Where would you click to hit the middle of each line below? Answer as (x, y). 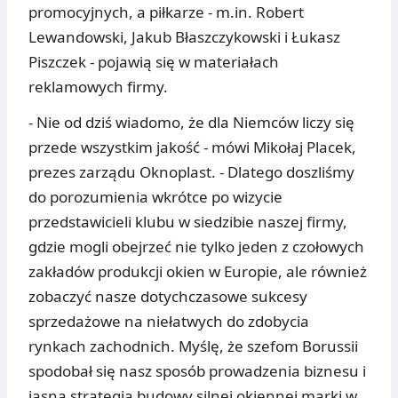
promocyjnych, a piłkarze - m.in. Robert (166, 12)
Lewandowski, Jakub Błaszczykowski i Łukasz (184, 37)
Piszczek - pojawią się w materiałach (154, 62)
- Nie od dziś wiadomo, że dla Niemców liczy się (191, 123)
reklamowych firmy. (98, 87)
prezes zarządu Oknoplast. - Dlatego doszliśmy (191, 172)
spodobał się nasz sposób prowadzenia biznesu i (197, 371)
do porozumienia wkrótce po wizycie (155, 197)
